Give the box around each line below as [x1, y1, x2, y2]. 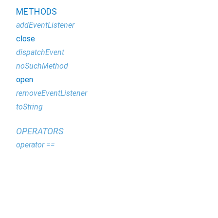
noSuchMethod [16, 61, 68, 71]
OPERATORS [16, 126, 63, 136]
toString [16, 102, 43, 111]
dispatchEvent [16, 48, 64, 57]
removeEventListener [16, 89, 87, 98]
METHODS [16, 6, 57, 17]
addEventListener [16, 20, 74, 30]
